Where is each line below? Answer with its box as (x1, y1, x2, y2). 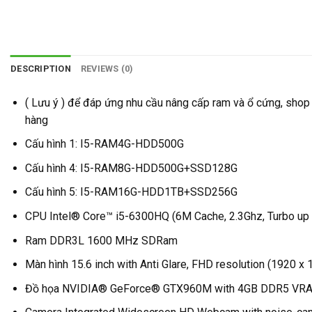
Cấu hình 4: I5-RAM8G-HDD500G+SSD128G (24, 161, 237, 175)
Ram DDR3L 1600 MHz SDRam (24, 233, 178, 247)
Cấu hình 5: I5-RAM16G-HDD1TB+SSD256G (24, 185, 237, 199)
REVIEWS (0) (80, 63, 134, 74)
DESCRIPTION (10, 63, 71, 74)
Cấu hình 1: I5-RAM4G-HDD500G (24, 137, 184, 151)
